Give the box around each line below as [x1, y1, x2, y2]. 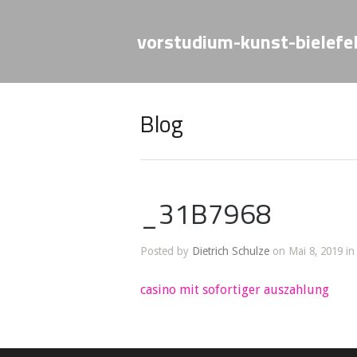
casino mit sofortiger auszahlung [140, 282, 329, 297]
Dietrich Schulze [192, 245, 269, 257]
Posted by [140, 245, 192, 257]
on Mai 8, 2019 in [269, 245, 355, 257]
